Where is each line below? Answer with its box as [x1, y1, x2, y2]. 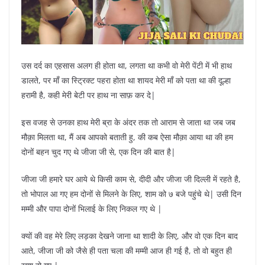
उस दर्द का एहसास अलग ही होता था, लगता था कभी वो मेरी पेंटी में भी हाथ [21, 59, 232, 71]
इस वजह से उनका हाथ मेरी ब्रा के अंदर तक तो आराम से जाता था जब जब [21, 116, 235, 128]
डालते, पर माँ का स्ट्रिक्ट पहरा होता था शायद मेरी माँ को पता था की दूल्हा [21, 74, 231, 86]
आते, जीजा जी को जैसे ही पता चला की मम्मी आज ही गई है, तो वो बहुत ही [21, 244, 232, 256]
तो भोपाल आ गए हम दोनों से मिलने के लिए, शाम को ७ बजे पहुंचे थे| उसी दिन [21, 188, 241, 199]
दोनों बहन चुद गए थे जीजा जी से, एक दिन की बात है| [21, 146, 176, 157]
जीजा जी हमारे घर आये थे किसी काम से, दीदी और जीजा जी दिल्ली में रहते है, [21, 173, 241, 185]
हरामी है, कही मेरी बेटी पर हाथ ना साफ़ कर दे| [21, 89, 156, 101]
